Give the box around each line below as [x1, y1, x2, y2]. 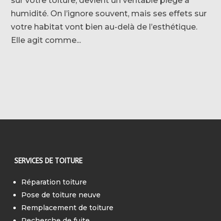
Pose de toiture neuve [21, 190, 101, 199]
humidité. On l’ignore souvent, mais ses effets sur [11, 8, 207, 18]
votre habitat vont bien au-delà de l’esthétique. [11, 22, 198, 32]
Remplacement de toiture [21, 203, 114, 212]
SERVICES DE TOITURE [14, 156, 83, 165]
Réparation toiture [21, 177, 87, 186]
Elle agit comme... [11, 35, 81, 45]
